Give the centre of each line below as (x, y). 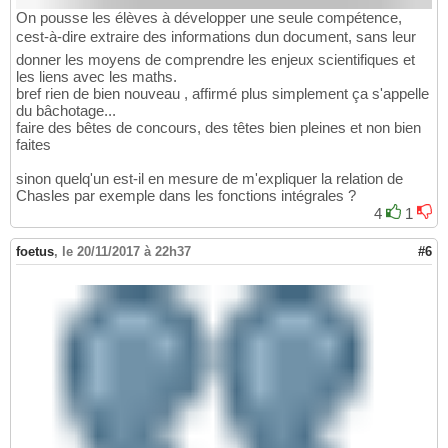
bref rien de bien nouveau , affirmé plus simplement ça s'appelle (222, 94)
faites (33, 145)
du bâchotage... (66, 111)
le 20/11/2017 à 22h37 (126, 252)
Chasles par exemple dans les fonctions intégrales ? (186, 196)
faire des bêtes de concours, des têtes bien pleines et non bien (218, 128)
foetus (35, 252)
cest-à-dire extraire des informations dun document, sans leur (216, 37)
